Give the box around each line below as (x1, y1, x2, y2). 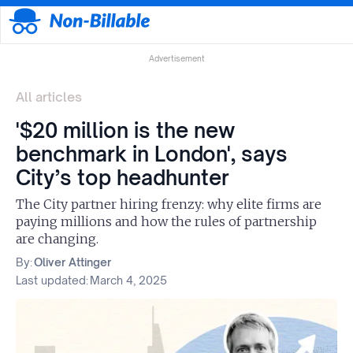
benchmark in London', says (16, 141, 288, 167)
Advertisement (148, 54, 205, 64)
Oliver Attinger (34, 255, 111, 269)
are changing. (16, 231, 98, 247)
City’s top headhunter (16, 165, 229, 191)
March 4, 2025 (90, 273, 167, 288)
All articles (16, 89, 82, 106)
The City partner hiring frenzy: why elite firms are (16, 196, 321, 213)
